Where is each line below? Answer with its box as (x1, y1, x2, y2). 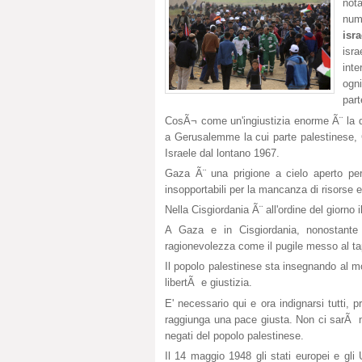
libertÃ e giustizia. (165, 276, 252, 289)
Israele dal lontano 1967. (165, 146, 280, 159)
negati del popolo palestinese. (165, 329, 304, 342)
